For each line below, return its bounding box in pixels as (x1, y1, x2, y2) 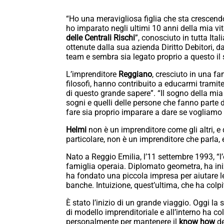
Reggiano (118, 69, 152, 79)
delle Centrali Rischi (66, 33, 135, 43)
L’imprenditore (66, 69, 118, 79)
